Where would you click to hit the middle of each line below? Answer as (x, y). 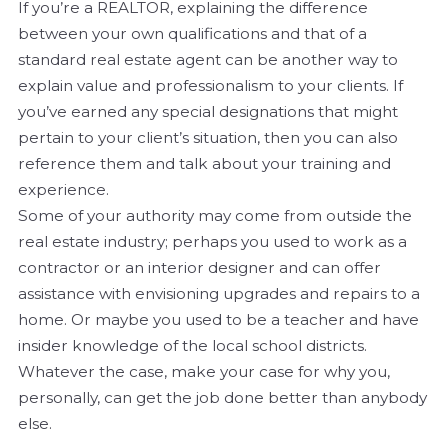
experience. (63, 190)
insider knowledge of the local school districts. (192, 346)
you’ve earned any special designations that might (208, 112)
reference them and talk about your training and (204, 164)
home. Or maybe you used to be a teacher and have (218, 320)
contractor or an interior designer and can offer (199, 268)
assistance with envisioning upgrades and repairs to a (219, 294)
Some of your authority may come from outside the (215, 216)
